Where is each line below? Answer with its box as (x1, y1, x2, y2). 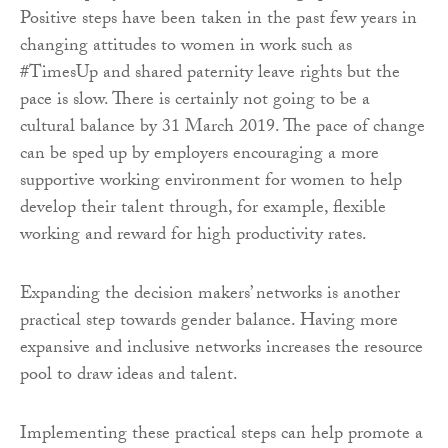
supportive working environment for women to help (20, 166, 402, 198)
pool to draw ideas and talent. (20, 360, 238, 392)
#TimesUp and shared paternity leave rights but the (20, 58, 400, 90)
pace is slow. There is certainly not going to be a (20, 85, 370, 117)
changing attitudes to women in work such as (20, 31, 352, 63)
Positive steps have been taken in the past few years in (20, 4, 417, 36)
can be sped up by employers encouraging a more (20, 139, 379, 171)
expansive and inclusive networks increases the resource (20, 333, 423, 365)
